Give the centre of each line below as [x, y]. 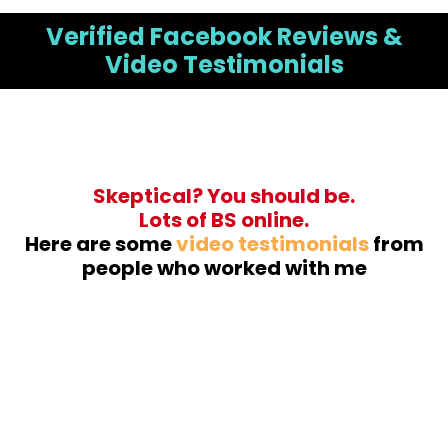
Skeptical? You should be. [224, 196]
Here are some [100, 244]
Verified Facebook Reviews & [224, 37]
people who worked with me [224, 268]
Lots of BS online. [224, 220]
